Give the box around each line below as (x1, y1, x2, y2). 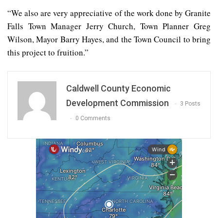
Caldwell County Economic (66, 83, 171, 93)
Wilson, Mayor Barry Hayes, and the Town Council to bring (7, 33, 211, 45)
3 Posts (180, 100, 200, 108)
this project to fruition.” (7, 46, 89, 58)
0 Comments (75, 115, 110, 122)
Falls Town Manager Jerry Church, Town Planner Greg (7, 20, 211, 32)
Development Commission (66, 97, 169, 108)
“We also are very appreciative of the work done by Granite (7, 7, 211, 18)
